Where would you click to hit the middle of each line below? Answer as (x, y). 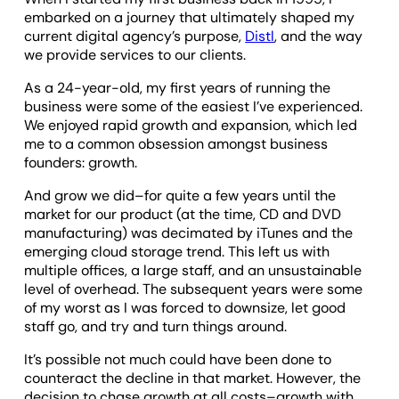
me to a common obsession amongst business (176, 143)
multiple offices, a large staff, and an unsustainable (193, 270)
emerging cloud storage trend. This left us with (177, 251)
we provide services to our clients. (135, 54)
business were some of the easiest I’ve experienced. (194, 106)
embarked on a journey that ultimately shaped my (190, 17)
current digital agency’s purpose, (135, 36)
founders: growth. (81, 162)
